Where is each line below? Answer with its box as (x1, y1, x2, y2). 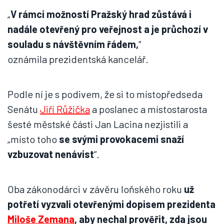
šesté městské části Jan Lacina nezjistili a (7, 118, 188, 130)
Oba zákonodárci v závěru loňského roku (7, 183, 184, 195)
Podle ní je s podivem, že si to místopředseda (7, 88, 202, 100)
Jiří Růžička (40, 103, 90, 115)
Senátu (7, 103, 40, 115)
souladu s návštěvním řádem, (7, 38, 138, 50)
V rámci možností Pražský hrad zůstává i (10, 8, 191, 20)
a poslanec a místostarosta (90, 103, 207, 115)
